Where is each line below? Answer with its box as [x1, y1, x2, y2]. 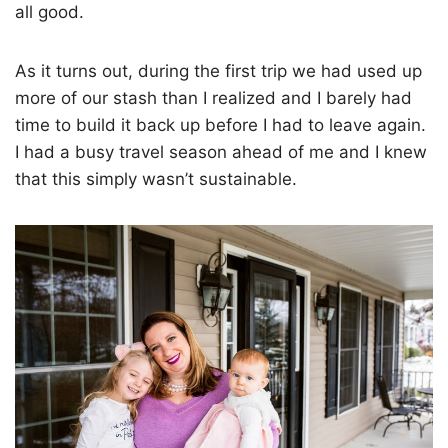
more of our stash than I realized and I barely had [15, 88, 412, 109]
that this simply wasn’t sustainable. [15, 169, 297, 190]
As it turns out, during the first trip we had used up [15, 61, 422, 82]
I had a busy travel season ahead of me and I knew [15, 142, 427, 163]
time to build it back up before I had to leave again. [15, 115, 426, 136]
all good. [15, 2, 84, 23]
